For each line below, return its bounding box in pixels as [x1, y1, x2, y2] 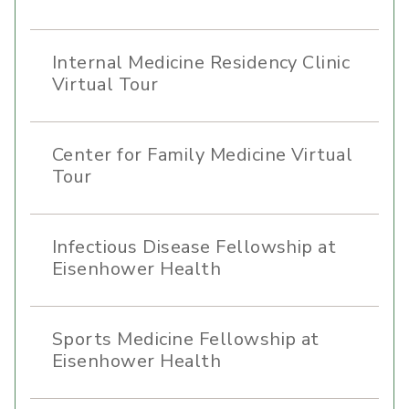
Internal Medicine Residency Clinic [52, 50, 351, 76]
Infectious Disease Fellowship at [52, 235, 337, 260]
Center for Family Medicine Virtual [52, 142, 353, 168]
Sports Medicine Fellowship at [52, 327, 320, 352]
